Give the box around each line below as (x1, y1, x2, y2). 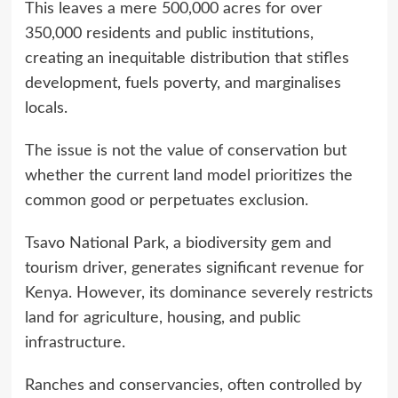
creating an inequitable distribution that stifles (24, 50, 349, 67)
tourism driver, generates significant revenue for (24, 259, 364, 276)
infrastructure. (24, 334, 125, 351)
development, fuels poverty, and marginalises (24, 75, 341, 92)
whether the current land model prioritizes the (24, 167, 353, 184)
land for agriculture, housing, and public (24, 309, 301, 326)
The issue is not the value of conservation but (24, 142, 346, 159)
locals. (24, 99, 68, 116)
